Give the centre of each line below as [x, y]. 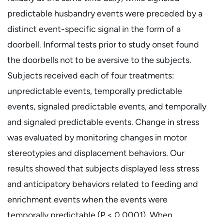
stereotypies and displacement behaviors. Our [96, 153]
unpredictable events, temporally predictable [95, 91]
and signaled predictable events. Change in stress [103, 122]
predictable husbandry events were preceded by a [105, 13]
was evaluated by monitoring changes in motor [97, 137]
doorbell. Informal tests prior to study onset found [103, 44]
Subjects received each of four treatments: [91, 75]
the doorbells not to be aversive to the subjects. [99, 60]
